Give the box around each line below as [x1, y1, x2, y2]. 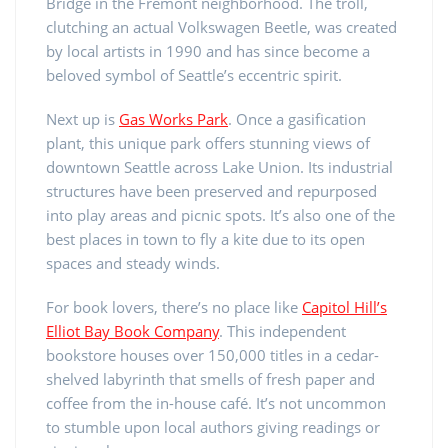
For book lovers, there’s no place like [46, 296, 302, 317]
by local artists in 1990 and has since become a [46, 40, 370, 61]
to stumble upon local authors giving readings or [46, 416, 380, 437]
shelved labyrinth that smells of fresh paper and [46, 368, 375, 389]
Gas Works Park [119, 108, 228, 129]
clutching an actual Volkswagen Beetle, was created [46, 16, 397, 37]
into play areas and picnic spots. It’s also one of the [46, 204, 395, 225]
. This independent [219, 320, 346, 341]
